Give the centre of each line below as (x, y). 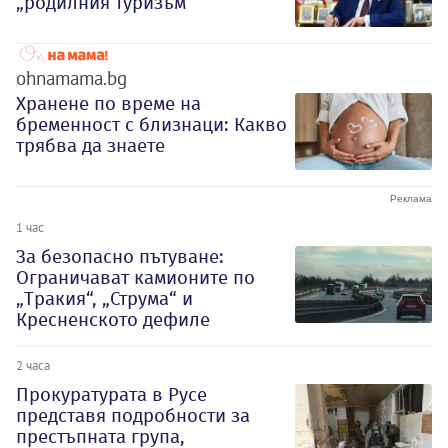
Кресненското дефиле (113, 319)
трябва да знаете (90, 145)
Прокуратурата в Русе (111, 394)
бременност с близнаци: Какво (151, 124)
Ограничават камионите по (135, 277)
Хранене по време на (108, 103)
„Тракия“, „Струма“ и (104, 298)
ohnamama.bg (71, 77)
